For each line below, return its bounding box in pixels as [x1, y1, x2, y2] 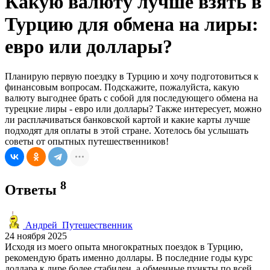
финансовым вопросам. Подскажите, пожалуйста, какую [5, 81, 239, 92]
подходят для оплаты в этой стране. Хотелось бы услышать [5, 125, 248, 136]
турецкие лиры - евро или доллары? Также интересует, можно [5, 103, 262, 114]
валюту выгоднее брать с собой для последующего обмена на [5, 92, 258, 103]
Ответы [5, 181, 60, 198]
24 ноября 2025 [5, 230, 67, 241]
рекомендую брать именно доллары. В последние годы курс [5, 252, 253, 263]
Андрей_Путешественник [23, 219, 133, 230]
